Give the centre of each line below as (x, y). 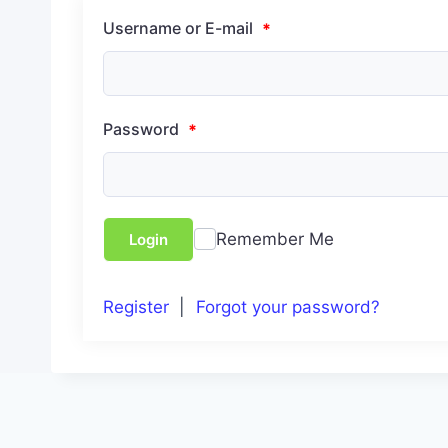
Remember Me (275, 238)
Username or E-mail (180, 27)
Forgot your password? (288, 307)
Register (136, 307)
